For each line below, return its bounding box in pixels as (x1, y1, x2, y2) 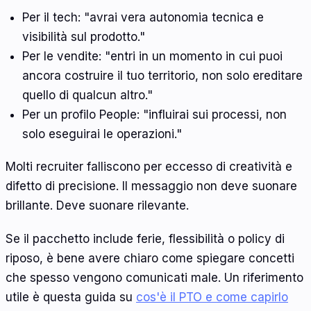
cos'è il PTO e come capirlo (136, 289, 288, 304)
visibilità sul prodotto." (22, 29, 145, 44)
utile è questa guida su (6, 289, 136, 304)
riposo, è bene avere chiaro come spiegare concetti (6, 251, 294, 265)
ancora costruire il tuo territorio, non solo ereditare (22, 68, 303, 83)
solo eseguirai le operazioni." (22, 126, 182, 141)
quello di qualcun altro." (22, 87, 153, 102)
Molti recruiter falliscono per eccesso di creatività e (6, 160, 292, 174)
